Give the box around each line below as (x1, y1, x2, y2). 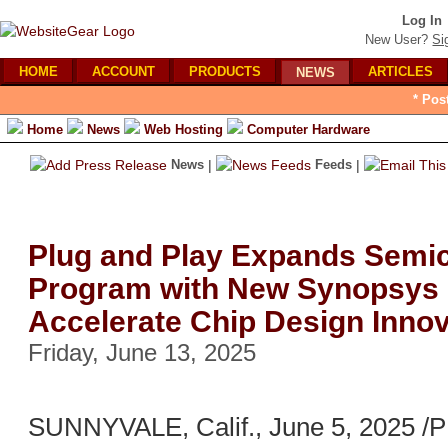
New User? (365, 32, 429, 47)
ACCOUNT (92, 64, 155, 79)
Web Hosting (144, 122, 223, 137)
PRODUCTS (189, 64, 261, 79)
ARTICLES (368, 64, 433, 79)
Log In (402, 13, 442, 28)
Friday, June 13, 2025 (28, 339, 256, 366)
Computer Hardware (247, 122, 370, 137)
